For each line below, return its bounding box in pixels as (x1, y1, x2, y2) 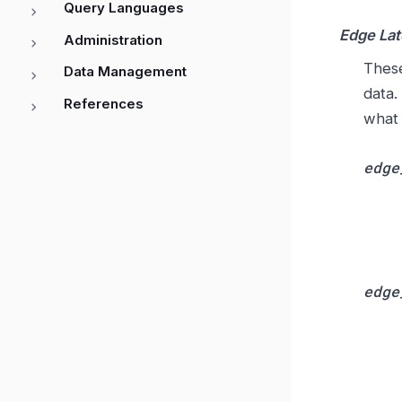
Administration (64, 31, 162, 48)
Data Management (64, 63, 187, 81)
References (64, 94, 144, 112)
